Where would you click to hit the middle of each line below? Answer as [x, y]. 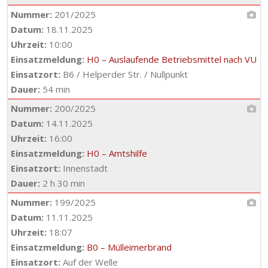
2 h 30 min [63, 183]
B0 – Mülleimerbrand [129, 247]
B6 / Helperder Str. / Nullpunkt [124, 74]
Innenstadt [84, 168]
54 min [55, 89]
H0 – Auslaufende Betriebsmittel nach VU [172, 59]
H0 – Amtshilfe [117, 153]
